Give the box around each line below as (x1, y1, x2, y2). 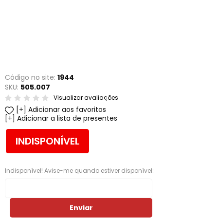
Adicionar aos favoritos (28, 105, 106, 114)
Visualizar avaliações (54, 93, 118, 102)
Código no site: (5, 73, 57, 82)
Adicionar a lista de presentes (17, 113, 117, 123)
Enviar (69, 203, 93, 213)
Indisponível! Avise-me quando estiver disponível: (5, 166, 154, 175)
